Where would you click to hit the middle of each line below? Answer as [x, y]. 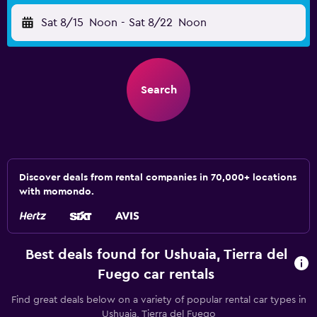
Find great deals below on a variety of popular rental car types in [158, 300]
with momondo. [57, 192]
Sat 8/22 [150, 23]
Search [158, 90]
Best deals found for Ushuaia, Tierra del [156, 255]
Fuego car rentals [156, 275]
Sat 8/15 [62, 23]
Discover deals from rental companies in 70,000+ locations [158, 178]
